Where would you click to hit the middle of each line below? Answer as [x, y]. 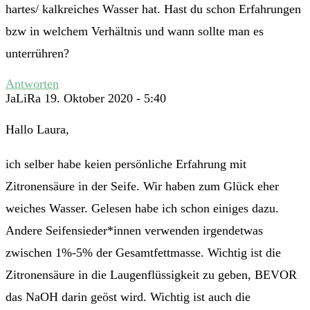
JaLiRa [23, 99]
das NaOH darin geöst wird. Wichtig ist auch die [128, 297]
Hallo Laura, [37, 130]
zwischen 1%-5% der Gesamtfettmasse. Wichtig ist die [143, 253]
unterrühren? [37, 54]
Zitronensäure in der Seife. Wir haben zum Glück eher [142, 186]
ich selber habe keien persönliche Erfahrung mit [126, 164]
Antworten [32, 84]
